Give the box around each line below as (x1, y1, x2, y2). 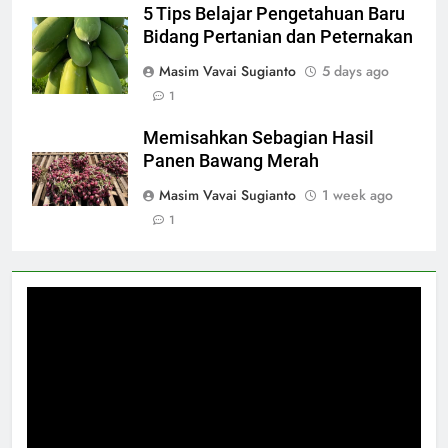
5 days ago (322, 61, 389, 82)
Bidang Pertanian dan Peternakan (143, 27, 413, 48)
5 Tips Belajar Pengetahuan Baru (143, 4, 405, 25)
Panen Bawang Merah (143, 151, 319, 172)
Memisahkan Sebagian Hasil (143, 128, 374, 149)
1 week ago (322, 185, 393, 206)
